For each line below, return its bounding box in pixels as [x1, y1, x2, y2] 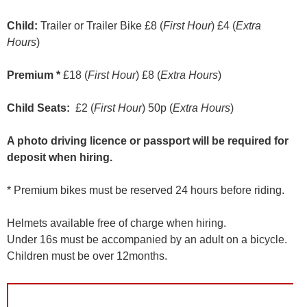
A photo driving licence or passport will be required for [7, 135, 288, 147]
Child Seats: [7, 102, 70, 114]
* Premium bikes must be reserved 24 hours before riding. [7, 184, 284, 197]
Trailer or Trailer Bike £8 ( [38, 20, 163, 32]
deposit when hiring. [7, 151, 112, 164]
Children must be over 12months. [7, 250, 167, 262]
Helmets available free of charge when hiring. [7, 217, 226, 230]
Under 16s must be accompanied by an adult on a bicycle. [7, 234, 287, 246]
